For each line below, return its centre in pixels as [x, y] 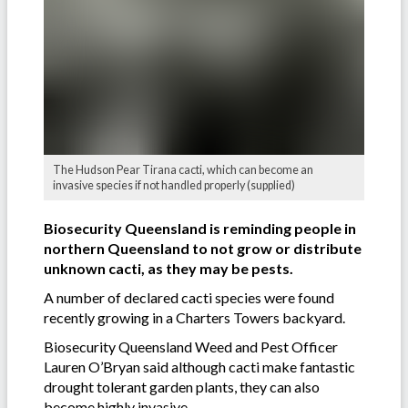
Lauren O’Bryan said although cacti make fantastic [199, 367]
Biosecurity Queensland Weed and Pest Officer [191, 347]
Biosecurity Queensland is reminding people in [200, 229]
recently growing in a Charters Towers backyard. [194, 318]
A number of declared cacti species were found [189, 298]
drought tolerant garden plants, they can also [182, 387]
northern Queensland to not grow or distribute [203, 249]
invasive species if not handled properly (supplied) [174, 186]
